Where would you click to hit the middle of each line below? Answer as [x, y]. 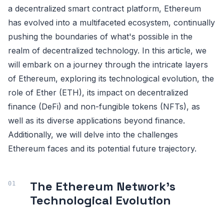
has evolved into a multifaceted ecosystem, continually [111, 22]
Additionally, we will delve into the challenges [93, 134]
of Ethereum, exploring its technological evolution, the [111, 78]
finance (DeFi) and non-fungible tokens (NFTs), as [104, 106]
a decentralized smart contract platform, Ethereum [104, 8]
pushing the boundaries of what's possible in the [100, 36]
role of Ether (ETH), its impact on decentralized [98, 92]
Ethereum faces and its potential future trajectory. [102, 148]
